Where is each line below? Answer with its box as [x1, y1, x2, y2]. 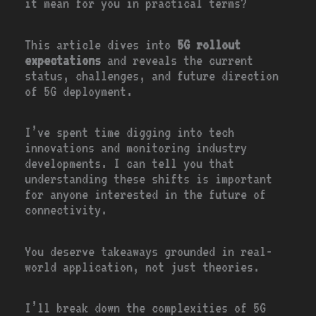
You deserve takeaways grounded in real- [25, 243, 273, 260]
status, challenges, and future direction [25, 67, 279, 84]
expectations [25, 51, 102, 68]
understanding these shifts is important [25, 171, 273, 188]
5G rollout [177, 36, 241, 53]
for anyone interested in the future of [25, 186, 267, 203]
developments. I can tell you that [25, 155, 235, 172]
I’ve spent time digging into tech [25, 124, 235, 141]
